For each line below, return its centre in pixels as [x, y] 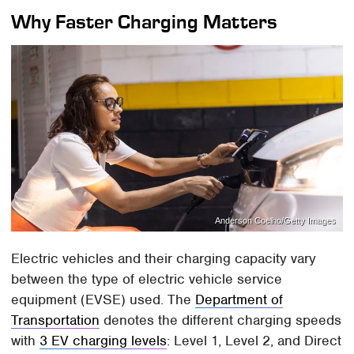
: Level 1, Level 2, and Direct [254, 341]
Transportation [56, 320]
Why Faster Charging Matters [145, 22]
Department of [239, 300]
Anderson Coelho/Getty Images [275, 220]
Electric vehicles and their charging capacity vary [164, 259]
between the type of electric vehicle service [147, 279]
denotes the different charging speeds [221, 320]
